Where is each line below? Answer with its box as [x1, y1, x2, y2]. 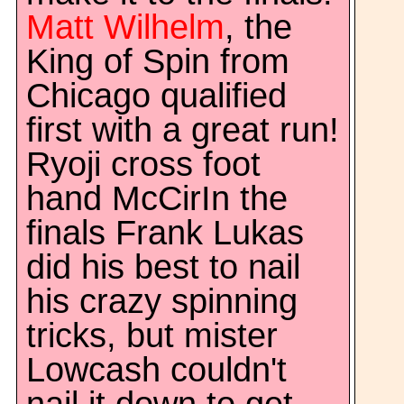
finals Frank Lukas [26, 214, 304, 252]
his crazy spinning [26, 282, 298, 320]
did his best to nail [26, 248, 300, 286]
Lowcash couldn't [26, 351, 287, 389]
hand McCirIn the [26, 179, 288, 217]
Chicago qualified [26, 77, 287, 115]
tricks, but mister [26, 317, 278, 354]
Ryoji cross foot [26, 145, 261, 183]
